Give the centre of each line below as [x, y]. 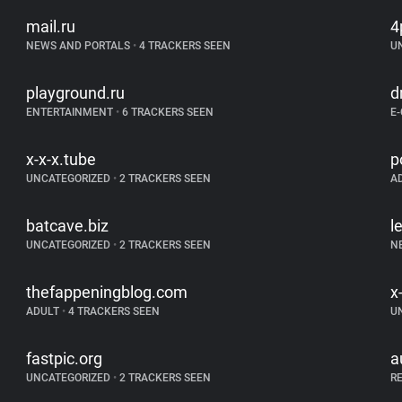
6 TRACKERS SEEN [167, 112]
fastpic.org [65, 358]
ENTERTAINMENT [71, 112]
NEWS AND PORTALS [80, 46]
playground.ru [76, 93]
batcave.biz [68, 226]
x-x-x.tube [61, 159]
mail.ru [51, 26]
